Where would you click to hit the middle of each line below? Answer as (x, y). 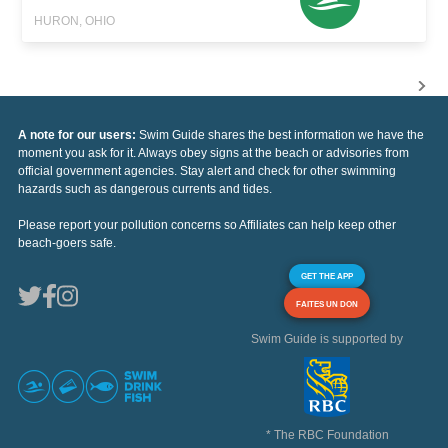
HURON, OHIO (75, 20)
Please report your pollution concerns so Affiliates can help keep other (207, 224)
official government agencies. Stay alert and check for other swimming (207, 170)
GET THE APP (327, 275)
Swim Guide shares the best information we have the (281, 134)
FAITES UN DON (327, 303)
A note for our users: (78, 134)
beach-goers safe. (67, 242)
